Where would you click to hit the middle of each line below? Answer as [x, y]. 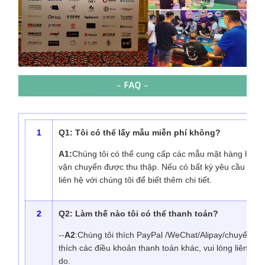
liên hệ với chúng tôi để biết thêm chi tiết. [135, 180]
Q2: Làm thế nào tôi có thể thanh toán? [138, 214]
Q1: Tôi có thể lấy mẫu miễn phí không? [140, 133]
